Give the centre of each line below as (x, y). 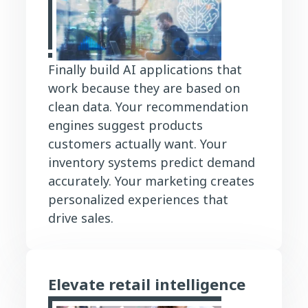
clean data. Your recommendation (148, 106)
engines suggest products (125, 125)
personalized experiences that (138, 199)
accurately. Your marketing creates (151, 180)
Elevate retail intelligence (147, 284)
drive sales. (81, 218)
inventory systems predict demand (152, 162)
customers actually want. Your (137, 143)
